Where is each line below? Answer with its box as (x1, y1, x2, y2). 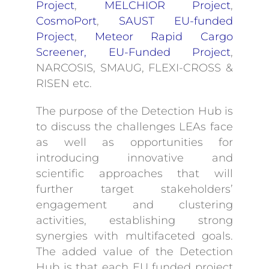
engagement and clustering (36, 198, 233, 211)
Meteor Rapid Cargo (94, 29, 234, 43)
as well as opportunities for (36, 135, 233, 149)
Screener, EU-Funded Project (36, 45, 231, 59)
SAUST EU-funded (119, 14, 233, 28)
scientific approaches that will (36, 166, 233, 180)
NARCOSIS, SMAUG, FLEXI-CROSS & (36, 61, 233, 74)
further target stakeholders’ (36, 182, 233, 196)
